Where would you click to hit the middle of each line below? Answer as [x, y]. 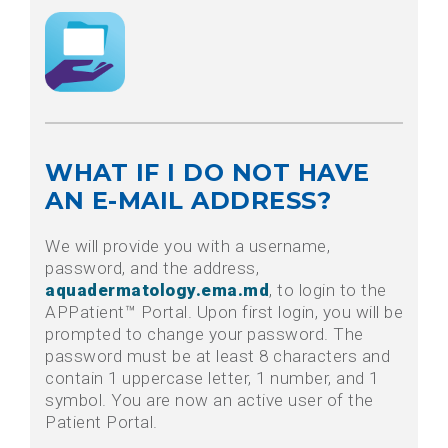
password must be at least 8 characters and [217, 356]
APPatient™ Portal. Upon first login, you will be [224, 312]
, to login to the [328, 290]
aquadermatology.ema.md [157, 290]
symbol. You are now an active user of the [209, 400]
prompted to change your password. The [204, 334]
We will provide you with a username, [187, 246]
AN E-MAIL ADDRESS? [188, 201]
